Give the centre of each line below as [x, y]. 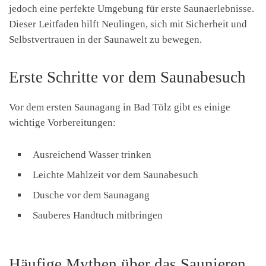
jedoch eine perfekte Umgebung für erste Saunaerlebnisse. [132, 8]
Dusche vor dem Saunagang [91, 195]
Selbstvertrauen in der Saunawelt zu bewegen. [105, 39]
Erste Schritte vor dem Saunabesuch [127, 77]
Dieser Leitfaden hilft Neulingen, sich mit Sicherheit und [128, 24]
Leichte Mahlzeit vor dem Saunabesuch [115, 175]
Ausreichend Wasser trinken [92, 154]
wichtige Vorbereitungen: [62, 122]
